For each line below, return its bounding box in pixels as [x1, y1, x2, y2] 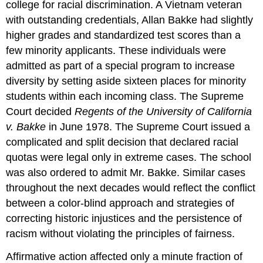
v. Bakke [6, 121, 46, 133]
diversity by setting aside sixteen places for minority [6, 75, 247, 87]
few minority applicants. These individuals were [6, 45, 227, 57]
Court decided [6, 106, 75, 118]
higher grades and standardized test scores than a [6, 29, 241, 42]
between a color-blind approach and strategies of [6, 197, 235, 210]
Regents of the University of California [75, 106, 252, 118]
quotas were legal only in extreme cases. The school [6, 151, 252, 164]
